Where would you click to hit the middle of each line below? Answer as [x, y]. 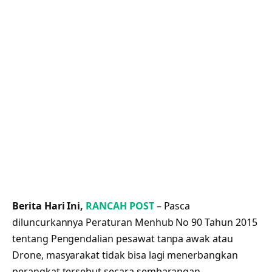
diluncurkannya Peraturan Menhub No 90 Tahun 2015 [135, 222]
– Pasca [172, 206]
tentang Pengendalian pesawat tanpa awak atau [123, 238]
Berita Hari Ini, [49, 206]
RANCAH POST [120, 206]
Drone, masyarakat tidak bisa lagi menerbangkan [125, 255]
